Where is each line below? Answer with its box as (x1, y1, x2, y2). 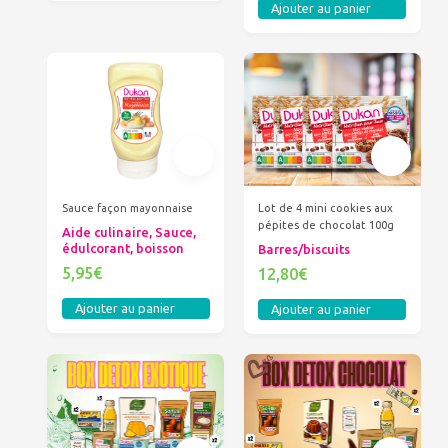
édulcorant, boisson (61, 241, 184, 256)
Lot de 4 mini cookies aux (258, 202, 394, 215)
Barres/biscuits (258, 242, 351, 257)
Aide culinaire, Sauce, (61, 225, 196, 240)
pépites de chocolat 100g (258, 219, 395, 232)
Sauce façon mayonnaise (61, 202, 193, 215)
